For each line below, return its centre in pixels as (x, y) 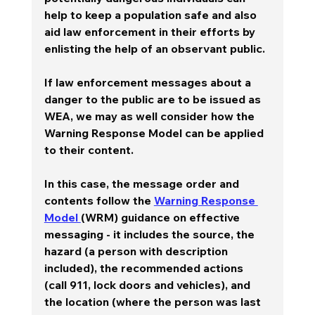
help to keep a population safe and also (152, 14)
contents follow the (99, 200)
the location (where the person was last (154, 301)
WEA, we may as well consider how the (150, 116)
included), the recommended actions (145, 268)
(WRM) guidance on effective (161, 217)
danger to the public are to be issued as (154, 99)
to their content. (94, 149)
